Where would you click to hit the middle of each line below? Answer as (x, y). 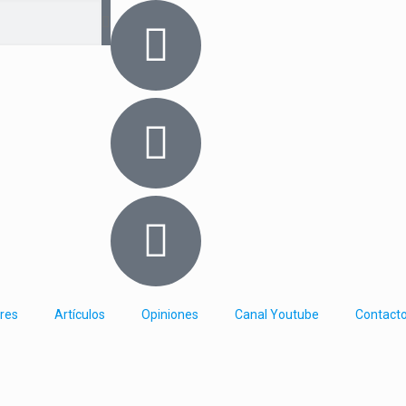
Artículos (80, 314)
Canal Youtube (277, 314)
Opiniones (170, 314)
